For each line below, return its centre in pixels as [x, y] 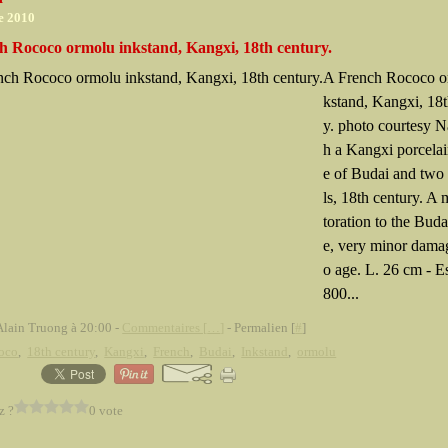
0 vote [106, 410]
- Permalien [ [260, 327]
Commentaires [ [165, 327]
